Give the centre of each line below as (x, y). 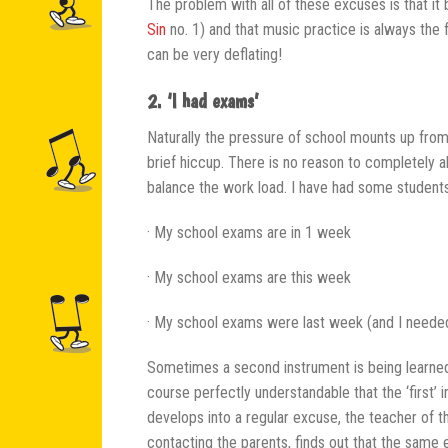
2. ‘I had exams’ (202, 100)
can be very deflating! (214, 54)
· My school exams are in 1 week (249, 232)
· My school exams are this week (249, 277)
